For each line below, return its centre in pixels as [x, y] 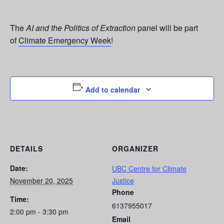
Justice [123, 180]
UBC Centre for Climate [149, 168]
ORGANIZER [135, 148]
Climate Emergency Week [65, 40]
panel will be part [167, 28]
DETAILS [26, 148]
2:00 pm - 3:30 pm [39, 211]
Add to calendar [113, 89]
